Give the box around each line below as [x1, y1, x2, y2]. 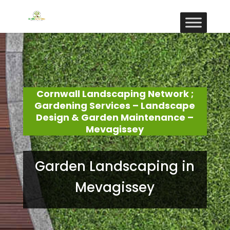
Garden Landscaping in [35, 157, 195, 176]
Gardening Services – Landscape [34, 99, 196, 112]
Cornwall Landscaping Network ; [36, 87, 194, 100]
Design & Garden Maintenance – [36, 111, 194, 124]
